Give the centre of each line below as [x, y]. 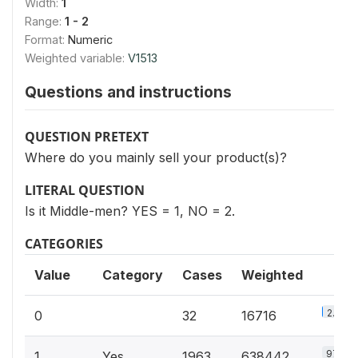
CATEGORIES [64, 244]
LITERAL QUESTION [85, 191]
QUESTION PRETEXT [87, 137]
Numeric [90, 40]
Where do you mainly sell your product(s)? [156, 158]
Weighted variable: [76, 58]
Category [133, 275]
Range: [45, 22]
